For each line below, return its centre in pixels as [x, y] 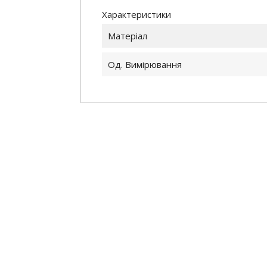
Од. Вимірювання [145, 65]
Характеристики [137, 15]
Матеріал [128, 36]
